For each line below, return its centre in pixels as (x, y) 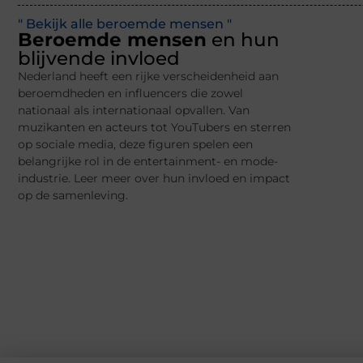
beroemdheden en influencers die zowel (130, 94)
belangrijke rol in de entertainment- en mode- (148, 162)
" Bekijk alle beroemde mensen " (125, 24)
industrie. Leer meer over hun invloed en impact (154, 179)
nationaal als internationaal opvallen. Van (134, 111)
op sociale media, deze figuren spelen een (135, 145)
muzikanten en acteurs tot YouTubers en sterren (154, 128)
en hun (243, 40)
